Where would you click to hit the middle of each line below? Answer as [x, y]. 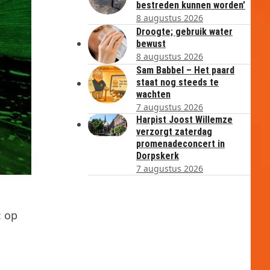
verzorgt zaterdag [174, 132]
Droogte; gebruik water [184, 32]
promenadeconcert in [181, 144]
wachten [153, 94]
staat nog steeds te [177, 82]
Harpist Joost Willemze [184, 120]
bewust [151, 44]
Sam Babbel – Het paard [185, 70]
